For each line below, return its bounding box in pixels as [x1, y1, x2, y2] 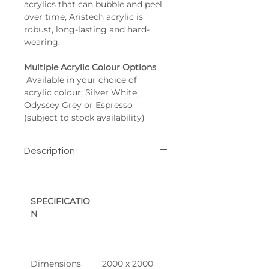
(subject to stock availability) [24, 112, 145, 123]
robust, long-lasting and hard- [24, 24, 150, 35]
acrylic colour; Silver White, [24, 87, 141, 98]
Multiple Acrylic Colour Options [24, 62, 156, 73]
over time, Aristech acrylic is [24, 11, 145, 22]
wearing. [24, 37, 60, 47]
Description [24, 146, 75, 156]
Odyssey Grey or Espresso [24, 100, 135, 110]
